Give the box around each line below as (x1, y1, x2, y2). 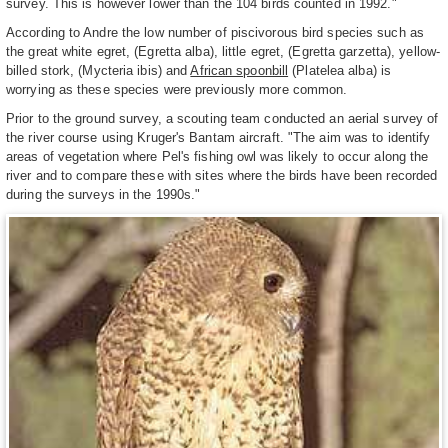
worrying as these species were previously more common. (6, 81, 348, 97)
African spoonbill (190, 62, 289, 78)
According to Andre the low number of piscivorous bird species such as (6, 24, 424, 40)
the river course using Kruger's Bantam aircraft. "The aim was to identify (6, 129, 431, 145)
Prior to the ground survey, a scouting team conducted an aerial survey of (6, 110, 439, 126)
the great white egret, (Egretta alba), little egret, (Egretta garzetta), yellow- (6, 43, 441, 59)
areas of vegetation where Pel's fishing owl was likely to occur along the (6, 148, 429, 164)
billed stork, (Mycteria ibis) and (6, 62, 191, 78)
